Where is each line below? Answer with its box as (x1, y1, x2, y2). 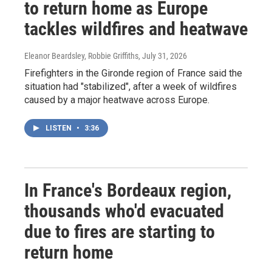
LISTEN (46, 123, 73, 132)
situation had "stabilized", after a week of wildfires (24, 80, 237, 92)
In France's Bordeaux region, (24, 179, 231, 201)
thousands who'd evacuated (24, 200, 224, 222)
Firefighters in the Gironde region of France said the (24, 67, 242, 79)
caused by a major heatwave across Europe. (24, 93, 209, 106)
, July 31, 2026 (138, 50, 187, 61)
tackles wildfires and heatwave (24, 18, 248, 39)
